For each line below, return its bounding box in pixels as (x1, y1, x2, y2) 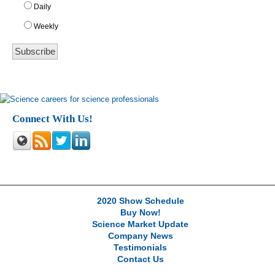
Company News (107, 231, 173, 241)
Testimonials (114, 243, 167, 253)
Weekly (34, 22, 58, 31)
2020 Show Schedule (96, 196, 184, 206)
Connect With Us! (12, 113, 93, 125)
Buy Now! (120, 208, 161, 218)
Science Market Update (92, 220, 188, 230)
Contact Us (117, 255, 164, 265)
